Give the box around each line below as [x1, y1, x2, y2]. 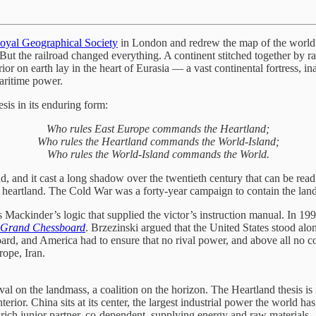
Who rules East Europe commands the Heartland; [47, 122, 269, 135]
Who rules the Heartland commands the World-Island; [37, 135, 279, 147]
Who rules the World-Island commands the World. [47, 147, 269, 160]
